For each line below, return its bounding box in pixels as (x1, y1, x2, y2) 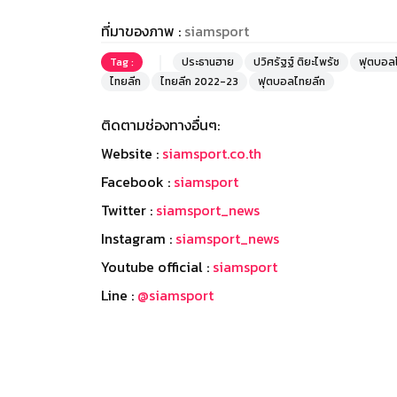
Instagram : (101, 227, 175, 249)
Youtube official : (101, 255, 213, 277)
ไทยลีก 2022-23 (160, 73, 238, 90)
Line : (101, 284, 137, 306)
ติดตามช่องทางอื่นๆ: (101, 113, 220, 136)
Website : (101, 142, 162, 164)
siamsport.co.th (162, 142, 261, 164)
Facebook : (101, 170, 174, 192)
